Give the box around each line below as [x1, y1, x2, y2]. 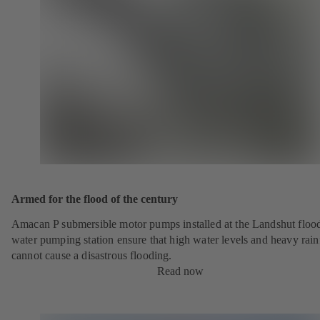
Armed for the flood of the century [11, 191, 178, 206]
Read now [156, 264, 204, 277]
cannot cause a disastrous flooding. [11, 249, 172, 261]
